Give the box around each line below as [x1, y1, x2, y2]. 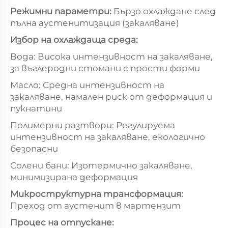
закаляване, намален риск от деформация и [10, 91, 212, 102]
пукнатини [10, 103, 62, 113]
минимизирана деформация [10, 172, 138, 182]
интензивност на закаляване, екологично [10, 131, 205, 142]
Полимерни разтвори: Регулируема [10, 120, 175, 130]
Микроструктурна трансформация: [10, 188, 183, 199]
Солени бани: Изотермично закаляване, [10, 160, 192, 170]
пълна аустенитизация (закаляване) [10, 17, 179, 28]
